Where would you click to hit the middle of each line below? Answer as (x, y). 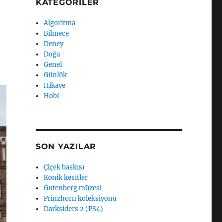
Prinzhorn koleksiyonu (80, 198)
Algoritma (60, 23)
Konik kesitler (66, 178)
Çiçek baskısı (64, 167)
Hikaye (55, 85)
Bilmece (56, 33)
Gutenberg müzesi (73, 188)
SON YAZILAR (66, 146)
